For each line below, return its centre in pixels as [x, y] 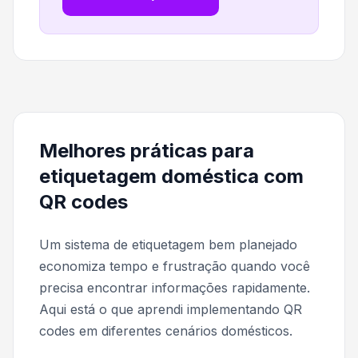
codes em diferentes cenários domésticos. [166, 330]
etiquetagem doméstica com [171, 176]
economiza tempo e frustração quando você [175, 266]
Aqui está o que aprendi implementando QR [171, 309]
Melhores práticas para [147, 150]
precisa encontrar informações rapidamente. [175, 287]
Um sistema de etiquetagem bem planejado [168, 244]
